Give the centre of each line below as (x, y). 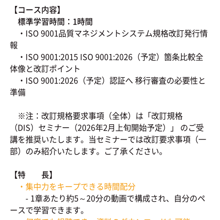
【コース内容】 (37, 9)
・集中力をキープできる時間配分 (77, 186)
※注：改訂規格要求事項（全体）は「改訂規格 (96, 115)
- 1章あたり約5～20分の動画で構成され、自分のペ (108, 198)
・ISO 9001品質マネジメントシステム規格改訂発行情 (109, 33)
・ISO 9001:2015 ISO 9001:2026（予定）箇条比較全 (107, 56)
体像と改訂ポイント (45, 68)
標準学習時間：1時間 (51, 21)
